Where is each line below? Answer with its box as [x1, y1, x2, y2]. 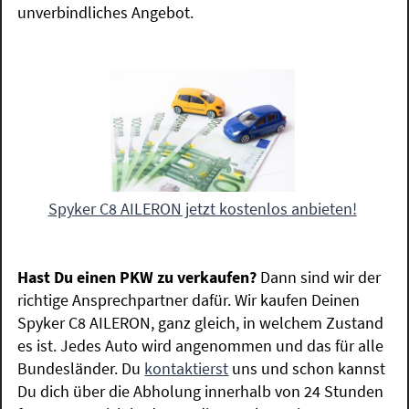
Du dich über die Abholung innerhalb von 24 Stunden [17, 380, 384, 402]
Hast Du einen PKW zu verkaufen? [17, 266, 261, 288]
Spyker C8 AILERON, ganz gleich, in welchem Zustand [17, 311, 384, 333]
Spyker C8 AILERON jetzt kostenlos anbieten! [47, 197, 357, 219]
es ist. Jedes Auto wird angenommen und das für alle [17, 334, 384, 356]
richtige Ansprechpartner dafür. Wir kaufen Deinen [17, 288, 361, 310]
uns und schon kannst [228, 357, 386, 379]
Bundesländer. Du [17, 357, 145, 379]
